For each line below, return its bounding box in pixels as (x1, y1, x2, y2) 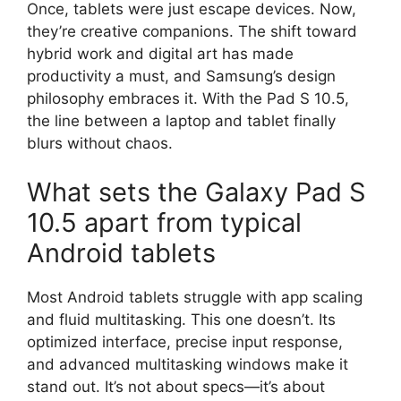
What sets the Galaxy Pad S (27, 176, 366, 209)
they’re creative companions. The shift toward (27, 21, 357, 40)
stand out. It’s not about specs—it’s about (27, 378, 325, 397)
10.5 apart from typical (27, 207, 302, 239)
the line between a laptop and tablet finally (27, 111, 336, 130)
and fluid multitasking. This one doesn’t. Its (27, 311, 336, 329)
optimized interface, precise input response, (27, 333, 343, 352)
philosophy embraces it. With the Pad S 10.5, (27, 89, 349, 107)
